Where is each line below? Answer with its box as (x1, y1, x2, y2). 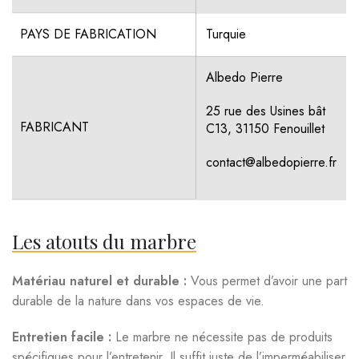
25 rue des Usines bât (206, 102, 326, 120)
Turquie (206, 25, 247, 43)
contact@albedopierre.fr (206, 153, 337, 171)
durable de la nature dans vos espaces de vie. (12, 292, 265, 310)
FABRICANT (20, 118, 90, 136)
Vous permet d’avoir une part (187, 272, 348, 290)
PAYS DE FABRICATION (20, 25, 157, 43)
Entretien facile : (12, 328, 112, 346)
